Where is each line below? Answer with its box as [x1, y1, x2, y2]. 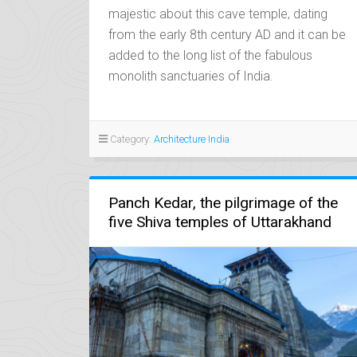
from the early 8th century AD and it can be [108, 26, 346, 42]
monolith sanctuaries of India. [108, 68, 273, 84]
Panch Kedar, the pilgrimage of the [108, 193, 338, 212]
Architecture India [154, 132, 229, 145]
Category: [108, 132, 154, 145]
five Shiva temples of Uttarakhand [108, 212, 331, 231]
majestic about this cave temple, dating [108, 6, 328, 22]
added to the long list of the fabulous [108, 47, 312, 63]
